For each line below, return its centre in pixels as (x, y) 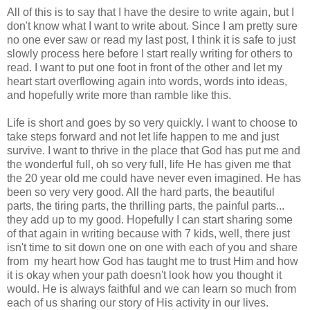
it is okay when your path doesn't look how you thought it (144, 275)
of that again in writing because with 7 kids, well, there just (148, 233)
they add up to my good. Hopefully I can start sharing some (150, 219)
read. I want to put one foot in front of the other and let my (145, 67)
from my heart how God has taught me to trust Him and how (153, 261)
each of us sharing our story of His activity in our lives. (138, 302)
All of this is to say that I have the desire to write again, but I (151, 12)
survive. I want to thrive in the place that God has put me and (154, 150)
